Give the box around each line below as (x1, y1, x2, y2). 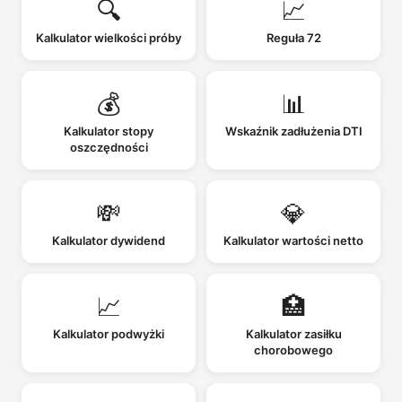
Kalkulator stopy (64, 123, 153, 138)
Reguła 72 (266, 30, 321, 45)
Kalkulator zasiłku (245, 326, 342, 341)
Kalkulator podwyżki (53, 326, 164, 341)
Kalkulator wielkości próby (36, 30, 181, 45)
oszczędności (69, 139, 148, 154)
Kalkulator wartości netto (223, 232, 363, 248)
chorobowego (254, 342, 333, 357)
